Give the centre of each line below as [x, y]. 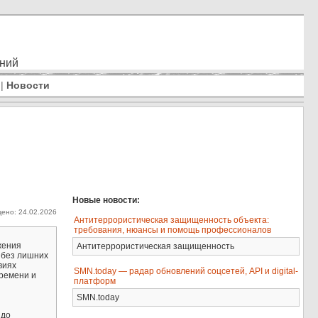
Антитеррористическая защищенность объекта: [172, 220]
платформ [95, 281]
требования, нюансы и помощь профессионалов [173, 230]
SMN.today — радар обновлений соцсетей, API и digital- [186, 271]
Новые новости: [106, 200]
